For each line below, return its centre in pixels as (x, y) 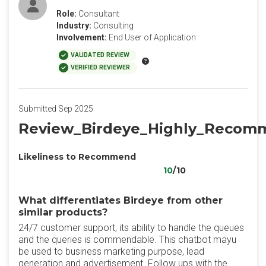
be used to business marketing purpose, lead (111, 251)
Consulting (113, 26)
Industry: (74, 26)
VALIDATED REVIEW (100, 55)
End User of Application (152, 37)
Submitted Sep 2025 (56, 109)
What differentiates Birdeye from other (121, 200)
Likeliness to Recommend (77, 157)
